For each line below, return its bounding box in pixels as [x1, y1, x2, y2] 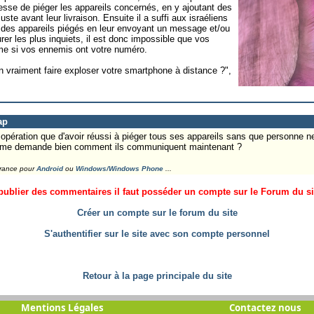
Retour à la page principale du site [82, 270, 232, 281]
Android [36, 164, 63, 172]
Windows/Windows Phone [75, 164, 163, 172]
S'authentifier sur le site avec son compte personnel [44, 228, 270, 239]
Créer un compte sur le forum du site [76, 207, 238, 218]
